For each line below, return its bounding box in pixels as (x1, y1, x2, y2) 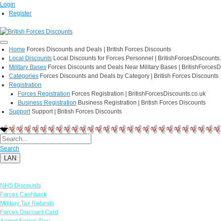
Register (9, 10, 32, 17)
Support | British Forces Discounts (32, 108, 122, 115)
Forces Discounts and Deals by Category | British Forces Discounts (40, 72, 219, 79)
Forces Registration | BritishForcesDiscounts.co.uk (72, 90, 206, 97)
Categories (9, 72, 38, 79)
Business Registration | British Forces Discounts (78, 99, 206, 106)
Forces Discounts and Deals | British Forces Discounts (27, 45, 171, 53)
